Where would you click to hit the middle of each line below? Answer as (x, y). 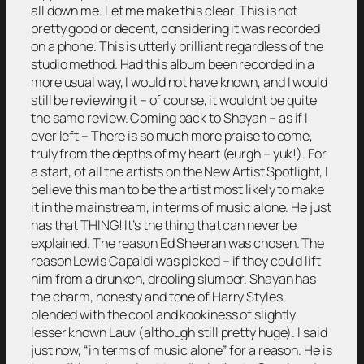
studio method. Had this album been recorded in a (173, 64)
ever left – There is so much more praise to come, (172, 135)
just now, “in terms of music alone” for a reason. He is (182, 350)
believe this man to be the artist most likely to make (178, 189)
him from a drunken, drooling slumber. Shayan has (174, 278)
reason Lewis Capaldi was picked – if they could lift (176, 260)
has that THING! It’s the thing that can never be (164, 225)
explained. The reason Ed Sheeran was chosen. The (178, 243)
